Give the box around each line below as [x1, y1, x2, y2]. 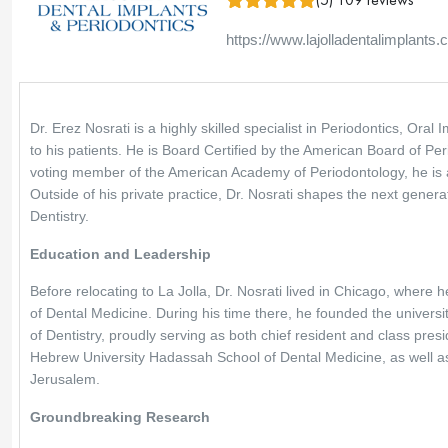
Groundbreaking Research [30, 409, 210, 425]
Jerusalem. [30, 371, 100, 387]
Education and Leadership [30, 246, 211, 262]
